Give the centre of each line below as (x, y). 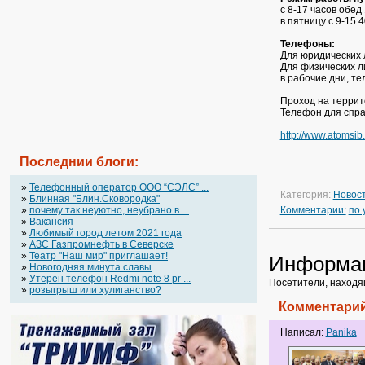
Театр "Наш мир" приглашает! (99, 256)
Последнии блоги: (79, 162)
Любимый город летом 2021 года (106, 233)
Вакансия (51, 222)
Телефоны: (307, 44)
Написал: (303, 332)
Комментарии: (313, 210)
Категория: (306, 194)
